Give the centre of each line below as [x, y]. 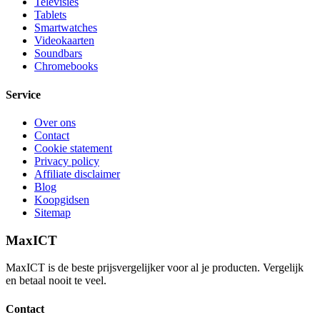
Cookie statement [73, 148]
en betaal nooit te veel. [56, 281]
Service [23, 94]
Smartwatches [66, 28]
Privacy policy [67, 161]
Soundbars [58, 54]
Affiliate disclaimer [77, 174]
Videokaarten [64, 41]
